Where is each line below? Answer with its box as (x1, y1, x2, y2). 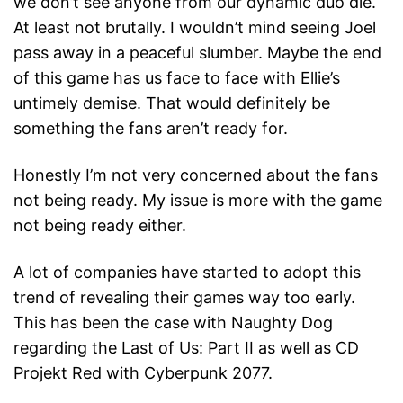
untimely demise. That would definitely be (13, 94, 330, 113)
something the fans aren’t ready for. (13, 119, 288, 139)
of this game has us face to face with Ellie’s (13, 68, 340, 88)
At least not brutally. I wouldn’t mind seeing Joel (13, 18, 376, 38)
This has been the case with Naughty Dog (13, 313, 333, 333)
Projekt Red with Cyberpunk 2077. (13, 363, 273, 383)
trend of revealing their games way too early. (13, 288, 355, 308)
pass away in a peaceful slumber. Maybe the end (13, 43, 381, 63)
